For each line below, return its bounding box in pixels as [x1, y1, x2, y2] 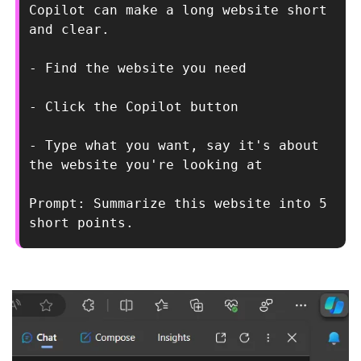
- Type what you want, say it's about [29, 138, 319, 154]
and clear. [29, 22, 110, 38]
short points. [29, 215, 134, 231]
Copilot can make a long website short [29, 2, 327, 19]
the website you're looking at [29, 157, 263, 173]
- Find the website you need [29, 60, 247, 77]
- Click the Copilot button [29, 99, 239, 115]
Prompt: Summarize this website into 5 [29, 196, 327, 212]
